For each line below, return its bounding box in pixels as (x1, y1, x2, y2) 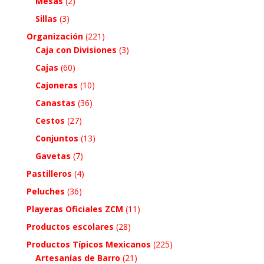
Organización (26, 30, 83, 42)
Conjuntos (35, 132, 78, 144)
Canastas (35, 97, 75, 108)
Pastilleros (26, 167, 72, 179)
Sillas (35, 12, 57, 24)
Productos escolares (26, 220, 114, 232)
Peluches (26, 185, 65, 197)
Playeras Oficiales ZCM (26, 203, 123, 214)
